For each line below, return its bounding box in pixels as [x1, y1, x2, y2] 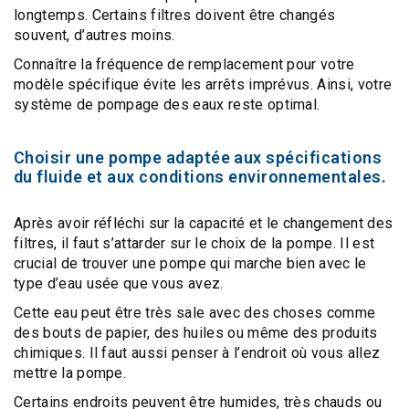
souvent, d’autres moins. [14, 26, 175, 44]
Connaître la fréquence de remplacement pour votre [14, 56, 355, 73]
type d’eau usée [14, 275, 120, 292]
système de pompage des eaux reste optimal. [14, 96, 320, 113]
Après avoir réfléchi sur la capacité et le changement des [14, 215, 393, 232]
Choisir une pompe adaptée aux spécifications [14, 148, 383, 167]
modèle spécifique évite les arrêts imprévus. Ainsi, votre [14, 76, 393, 93]
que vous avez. [119, 275, 224, 292]
